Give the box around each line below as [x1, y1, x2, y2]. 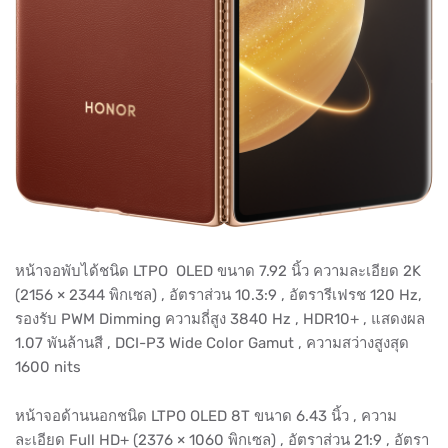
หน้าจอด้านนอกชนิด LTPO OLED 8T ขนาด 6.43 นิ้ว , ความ [15, 407, 397, 425]
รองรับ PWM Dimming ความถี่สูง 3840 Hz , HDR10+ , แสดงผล [15, 310, 425, 328]
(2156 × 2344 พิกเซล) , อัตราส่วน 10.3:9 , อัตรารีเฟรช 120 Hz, [15, 286, 422, 304]
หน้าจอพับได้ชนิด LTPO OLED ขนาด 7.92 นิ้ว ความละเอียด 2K [15, 262, 421, 280]
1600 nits [15, 358, 81, 376]
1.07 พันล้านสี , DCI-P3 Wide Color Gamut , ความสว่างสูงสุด [15, 334, 409, 352]
